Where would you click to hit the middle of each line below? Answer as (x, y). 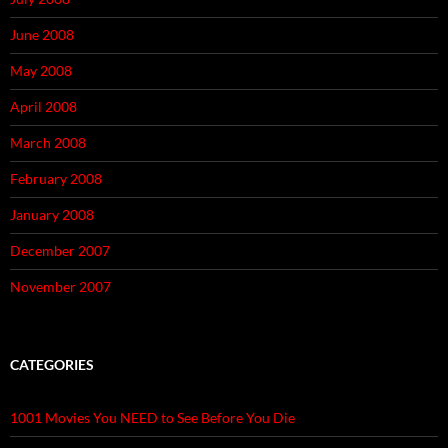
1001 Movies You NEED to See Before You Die (152, 418)
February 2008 (56, 179)
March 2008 (48, 143)
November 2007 (60, 287)
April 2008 (43, 107)
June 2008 (42, 35)
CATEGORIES (52, 365)
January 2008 (52, 215)
